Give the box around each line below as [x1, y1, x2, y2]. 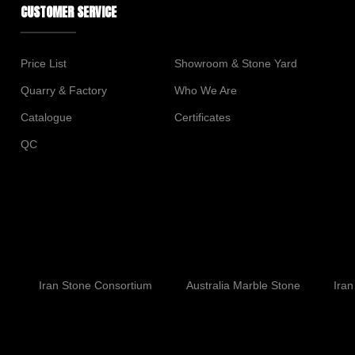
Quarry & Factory [20, 84, 107, 97]
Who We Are [174, 84, 238, 97]
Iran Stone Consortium [39, 279, 153, 292]
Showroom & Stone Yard [174, 57, 298, 70]
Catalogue [20, 111, 72, 124]
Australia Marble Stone [185, 279, 300, 292]
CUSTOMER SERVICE [20, 2, 116, 21]
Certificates [174, 111, 231, 124]
